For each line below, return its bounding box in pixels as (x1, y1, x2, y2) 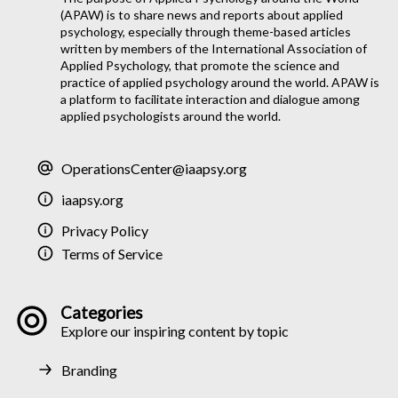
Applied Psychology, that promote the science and (60, 58, 339, 74)
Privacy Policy (61, 221, 148, 239)
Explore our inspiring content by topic (60, 322, 289, 340)
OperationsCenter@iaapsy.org (61, 159, 247, 177)
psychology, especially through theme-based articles (60, 24, 351, 40)
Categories (60, 303, 143, 323)
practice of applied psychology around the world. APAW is (60, 75, 379, 91)
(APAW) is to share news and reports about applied (60, 7, 343, 23)
